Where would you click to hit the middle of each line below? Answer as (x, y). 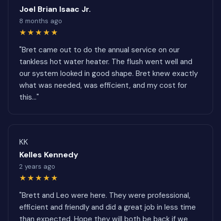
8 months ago (41, 21)
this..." (29, 97)
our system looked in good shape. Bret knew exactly (109, 74)
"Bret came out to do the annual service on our (99, 50)
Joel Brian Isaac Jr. (55, 9)
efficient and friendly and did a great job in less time (108, 207)
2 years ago (37, 166)
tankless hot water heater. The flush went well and (106, 62)
